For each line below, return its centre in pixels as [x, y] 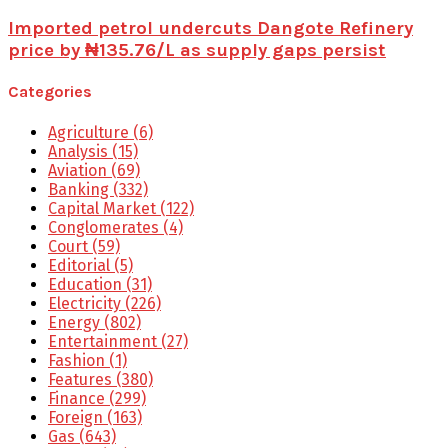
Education [87, 284]
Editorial [81, 265]
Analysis [80, 151]
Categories [50, 92]
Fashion [78, 360]
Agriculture [90, 132]
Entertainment [104, 341]
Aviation [79, 170]
